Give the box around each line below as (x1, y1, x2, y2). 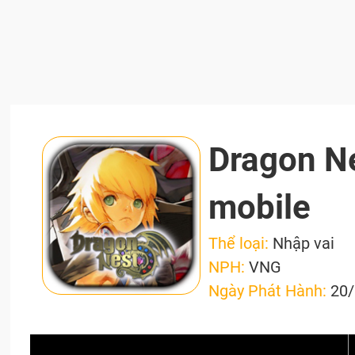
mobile (208, 188, 311, 227)
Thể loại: (208, 234, 273, 253)
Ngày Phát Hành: (208, 281, 331, 300)
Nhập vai (273, 234, 335, 253)
